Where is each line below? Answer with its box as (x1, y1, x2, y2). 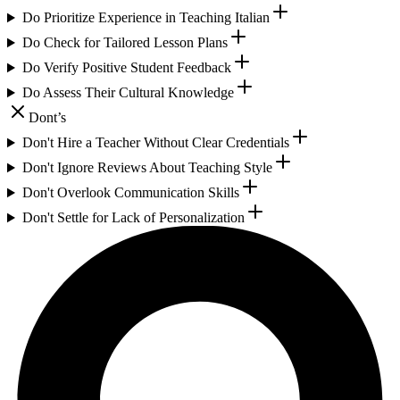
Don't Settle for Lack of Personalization (21, 210, 245, 226)
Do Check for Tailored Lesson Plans (21, 35, 228, 51)
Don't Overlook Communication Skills (21, 185, 239, 201)
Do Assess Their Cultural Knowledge (21, 85, 234, 101)
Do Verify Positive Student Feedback (21, 60, 231, 76)
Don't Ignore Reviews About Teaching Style (21, 160, 272, 176)
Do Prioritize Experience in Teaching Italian (21, 10, 270, 26)
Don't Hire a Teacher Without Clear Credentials (21, 135, 289, 151)
